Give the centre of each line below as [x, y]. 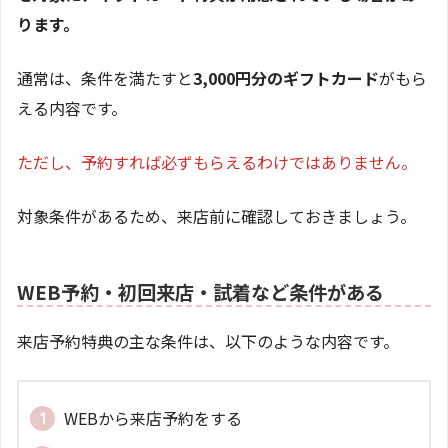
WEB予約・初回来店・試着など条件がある [200, 291]
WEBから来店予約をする [153, 417]
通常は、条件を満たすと [105, 77]
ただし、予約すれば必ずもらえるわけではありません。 [217, 161]
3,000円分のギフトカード [286, 77]
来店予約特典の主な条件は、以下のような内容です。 [208, 340]
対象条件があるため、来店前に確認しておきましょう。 [216, 215]
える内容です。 [72, 107]
